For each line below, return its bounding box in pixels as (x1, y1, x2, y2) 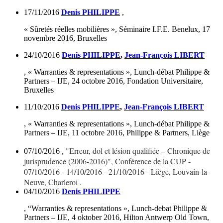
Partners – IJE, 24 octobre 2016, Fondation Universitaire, (24, 77, 203, 86)
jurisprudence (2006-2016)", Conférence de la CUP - (24, 156, 191, 167)
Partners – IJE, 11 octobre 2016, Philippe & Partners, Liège (24, 128, 210, 137)
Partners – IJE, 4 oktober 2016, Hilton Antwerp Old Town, (24, 213, 209, 222)
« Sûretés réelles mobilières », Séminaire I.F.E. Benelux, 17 (24, 25, 210, 34)
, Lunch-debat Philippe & (127, 204, 207, 213)
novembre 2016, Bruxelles (24, 34, 107, 43)
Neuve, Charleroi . (24, 177, 82, 188)
